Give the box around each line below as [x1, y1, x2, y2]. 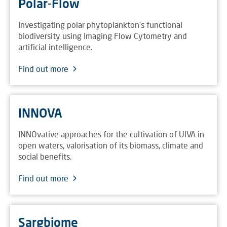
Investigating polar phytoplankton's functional [18, 20, 182, 29]
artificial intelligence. [18, 42, 92, 52]
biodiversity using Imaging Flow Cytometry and [18, 31, 187, 41]
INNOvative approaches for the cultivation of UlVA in [18, 129, 204, 139]
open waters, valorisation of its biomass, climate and [18, 140, 203, 150]
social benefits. [18, 152, 71, 161]
